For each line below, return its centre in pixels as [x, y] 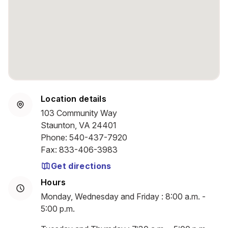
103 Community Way [79, 113]
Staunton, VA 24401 [79, 125]
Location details [74, 99]
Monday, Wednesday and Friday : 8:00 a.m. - [123, 196]
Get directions [81, 166]
